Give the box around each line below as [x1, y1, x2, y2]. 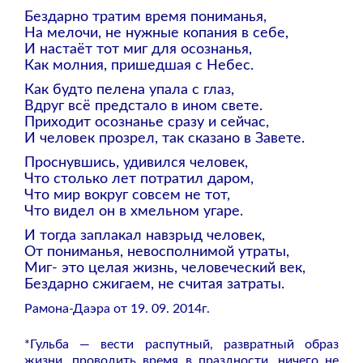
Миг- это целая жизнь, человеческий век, [24, 261, 305, 276]
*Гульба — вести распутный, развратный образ [24, 338, 339, 352]
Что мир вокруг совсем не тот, [24, 188, 230, 203]
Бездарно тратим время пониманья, [24, 10, 267, 25]
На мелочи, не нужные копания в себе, [24, 26, 288, 41]
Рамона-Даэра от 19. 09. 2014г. [24, 302, 216, 316]
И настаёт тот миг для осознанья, [24, 42, 252, 58]
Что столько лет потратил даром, [24, 172, 254, 187]
